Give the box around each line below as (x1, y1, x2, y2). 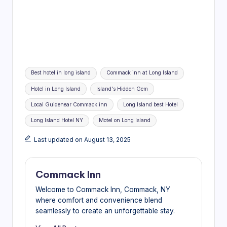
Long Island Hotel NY (31, 117, 84, 124)
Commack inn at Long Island (106, 69, 178, 77)
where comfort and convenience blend (35, 196, 162, 204)
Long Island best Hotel (123, 101, 178, 108)
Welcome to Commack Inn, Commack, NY (35, 185, 170, 194)
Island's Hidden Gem (96, 85, 148, 92)
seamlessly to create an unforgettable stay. (35, 206, 175, 215)
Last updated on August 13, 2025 (33, 136, 131, 144)
